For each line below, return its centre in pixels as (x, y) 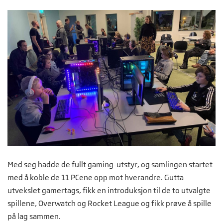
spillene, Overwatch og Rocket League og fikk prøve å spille (110, 203)
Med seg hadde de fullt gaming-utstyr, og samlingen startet (110, 164)
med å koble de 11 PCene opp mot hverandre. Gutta (96, 177)
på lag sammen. (34, 216)
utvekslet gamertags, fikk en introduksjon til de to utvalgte (109, 190)
